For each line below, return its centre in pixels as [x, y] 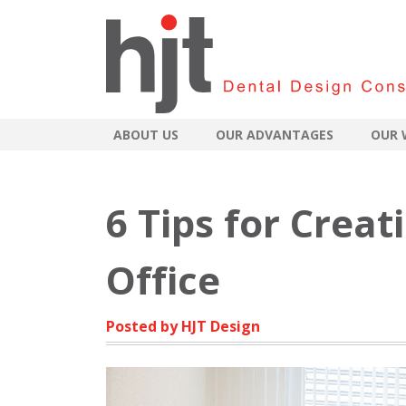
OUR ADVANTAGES [275, 135]
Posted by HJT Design [183, 327]
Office [163, 280]
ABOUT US [146, 135]
